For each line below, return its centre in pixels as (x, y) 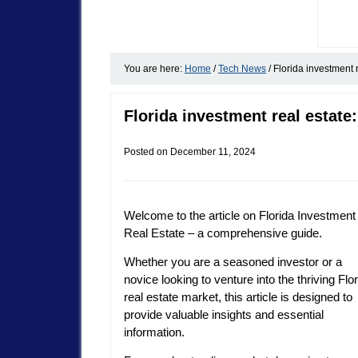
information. (154, 332)
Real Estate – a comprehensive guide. (223, 233)
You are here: (154, 68)
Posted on (147, 151)
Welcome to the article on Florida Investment (240, 216)
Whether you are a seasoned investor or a (233, 262)
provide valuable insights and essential (224, 315)
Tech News (242, 68)
